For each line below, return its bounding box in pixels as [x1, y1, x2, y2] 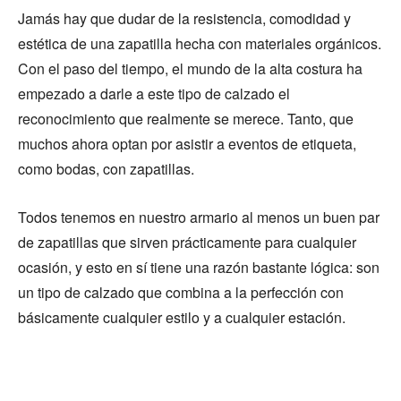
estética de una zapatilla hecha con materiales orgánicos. [18, 32, 381, 54]
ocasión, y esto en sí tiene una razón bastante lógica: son [18, 256, 380, 277]
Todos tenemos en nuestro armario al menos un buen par [18, 206, 380, 227]
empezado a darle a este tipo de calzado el [18, 82, 290, 104]
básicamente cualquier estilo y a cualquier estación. [18, 306, 346, 328]
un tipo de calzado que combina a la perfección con [18, 281, 344, 303]
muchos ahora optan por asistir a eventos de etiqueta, [18, 132, 356, 154]
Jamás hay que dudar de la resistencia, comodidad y [18, 7, 351, 29]
